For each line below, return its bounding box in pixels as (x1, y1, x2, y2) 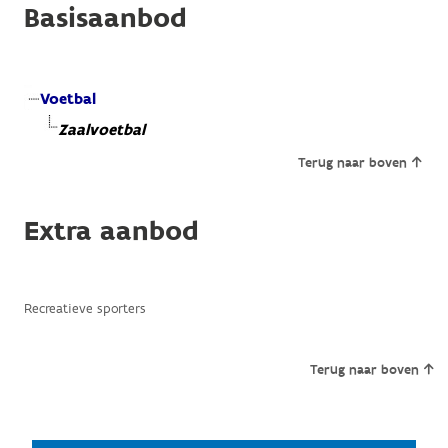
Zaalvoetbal (57, 119, 145, 141)
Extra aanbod (23, 212, 199, 250)
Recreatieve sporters (23, 299, 146, 318)
